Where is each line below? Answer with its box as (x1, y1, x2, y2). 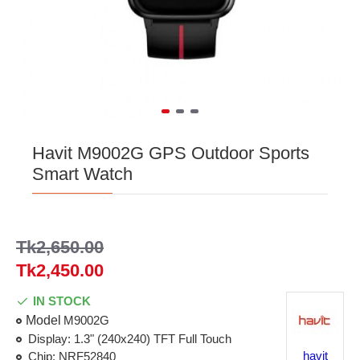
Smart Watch (32, 164, 133, 184)
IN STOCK (33, 294, 91, 308)
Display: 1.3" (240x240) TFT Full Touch (28, 332, 231, 346)
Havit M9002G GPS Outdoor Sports (32, 143, 309, 163)
